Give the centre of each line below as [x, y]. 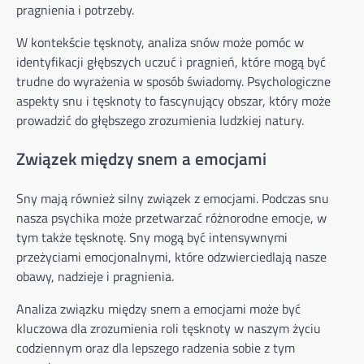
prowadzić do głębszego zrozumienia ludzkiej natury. [160, 120]
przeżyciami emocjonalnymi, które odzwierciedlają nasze [171, 257]
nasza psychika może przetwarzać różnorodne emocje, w [171, 218]
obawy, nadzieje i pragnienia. [95, 277]
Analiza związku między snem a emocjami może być [158, 309]
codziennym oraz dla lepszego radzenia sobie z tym [156, 348]
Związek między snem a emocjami [141, 159]
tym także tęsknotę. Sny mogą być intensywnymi [152, 238]
